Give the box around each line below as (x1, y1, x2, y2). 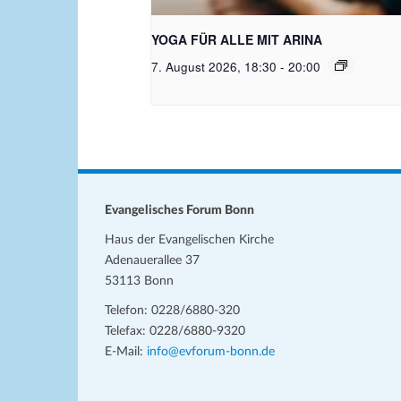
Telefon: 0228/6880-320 (105, 303, 240, 317)
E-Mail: (105, 345, 147, 358)
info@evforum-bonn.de (147, 345, 275, 358)
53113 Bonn (105, 274, 174, 287)
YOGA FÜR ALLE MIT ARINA (151, 30, 322, 49)
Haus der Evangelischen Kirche (105, 233, 274, 246)
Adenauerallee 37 (105, 253, 200, 267)
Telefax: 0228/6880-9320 (105, 324, 245, 337)
